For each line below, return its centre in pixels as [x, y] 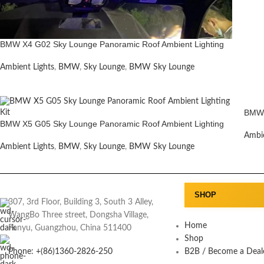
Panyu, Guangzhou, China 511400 [70, 228]
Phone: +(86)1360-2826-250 [60, 251]
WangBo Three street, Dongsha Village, [78, 215]
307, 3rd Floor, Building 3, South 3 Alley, [81, 202]
